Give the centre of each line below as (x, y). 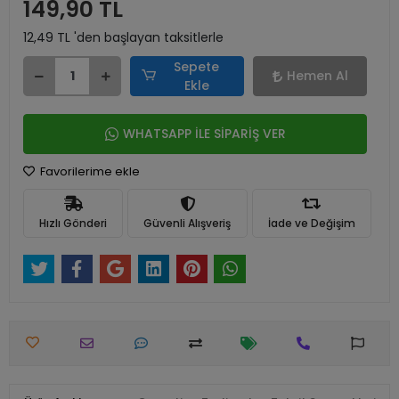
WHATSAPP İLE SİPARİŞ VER (204, 134)
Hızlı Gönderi (73, 223)
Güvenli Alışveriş (187, 223)
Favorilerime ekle (89, 171)
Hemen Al (317, 76)
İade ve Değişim (311, 223)
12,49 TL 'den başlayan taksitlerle (123, 37)
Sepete (197, 66)
